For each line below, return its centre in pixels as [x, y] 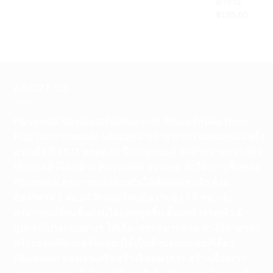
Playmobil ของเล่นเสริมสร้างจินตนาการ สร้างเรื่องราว [130, 258]
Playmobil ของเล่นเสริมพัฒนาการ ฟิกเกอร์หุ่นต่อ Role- [131, 121]
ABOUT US [41, 88]
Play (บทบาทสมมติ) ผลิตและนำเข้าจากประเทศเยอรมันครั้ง [139, 136]
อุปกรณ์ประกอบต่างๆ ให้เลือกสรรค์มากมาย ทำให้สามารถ [137, 228]
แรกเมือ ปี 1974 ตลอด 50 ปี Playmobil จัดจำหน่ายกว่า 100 [138, 152]
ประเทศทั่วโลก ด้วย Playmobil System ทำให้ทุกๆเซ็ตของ [136, 167]
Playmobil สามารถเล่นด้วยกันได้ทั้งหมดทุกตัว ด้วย [121, 182]
